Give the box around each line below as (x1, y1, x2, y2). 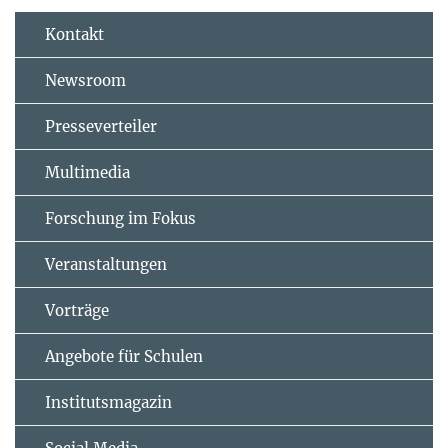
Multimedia (45, 162, 130, 182)
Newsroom (45, 70, 126, 90)
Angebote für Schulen (45, 346, 203, 366)
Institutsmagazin (45, 392, 172, 412)
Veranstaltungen (45, 254, 167, 274)
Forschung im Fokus (45, 208, 196, 228)
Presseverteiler (45, 116, 157, 136)
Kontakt (45, 24, 104, 44)
